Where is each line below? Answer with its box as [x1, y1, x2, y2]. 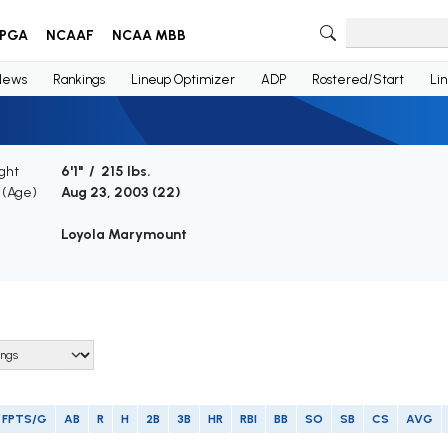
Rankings [52, 71, 105, 87]
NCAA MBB [111, 27, 186, 44]
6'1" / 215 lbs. [60, 163, 151, 181]
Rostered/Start [311, 71, 404, 87]
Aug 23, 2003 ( [60, 184, 157, 202]
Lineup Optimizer [130, 71, 235, 87]
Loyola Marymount [60, 226, 187, 244]
